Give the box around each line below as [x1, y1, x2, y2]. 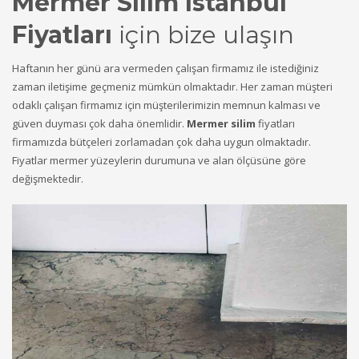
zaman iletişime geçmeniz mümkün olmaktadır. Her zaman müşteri [12, 79, 333, 94]
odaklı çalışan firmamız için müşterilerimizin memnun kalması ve [12, 97, 321, 112]
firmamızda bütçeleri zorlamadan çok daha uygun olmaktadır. [12, 134, 311, 149]
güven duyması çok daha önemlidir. [12, 115, 187, 131]
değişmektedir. [12, 171, 83, 186]
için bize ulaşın [112, 19, 294, 50]
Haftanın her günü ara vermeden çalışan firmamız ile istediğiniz [12, 60, 319, 75]
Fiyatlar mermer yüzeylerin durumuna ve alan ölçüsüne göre [12, 152, 306, 167]
